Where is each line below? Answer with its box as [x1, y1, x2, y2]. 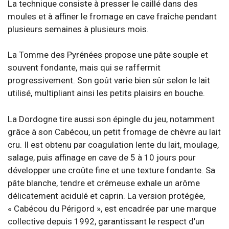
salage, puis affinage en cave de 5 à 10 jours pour [8, 152, 196, 163]
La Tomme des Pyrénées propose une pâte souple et [8, 50, 208, 60]
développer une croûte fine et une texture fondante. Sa [8, 165, 215, 175]
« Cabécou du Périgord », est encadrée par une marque [8, 203, 216, 214]
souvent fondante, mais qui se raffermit [8, 62, 161, 73]
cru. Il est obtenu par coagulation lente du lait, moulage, [8, 139, 219, 150]
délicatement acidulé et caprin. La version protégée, [8, 190, 205, 201]
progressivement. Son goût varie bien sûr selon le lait [8, 75, 210, 85]
